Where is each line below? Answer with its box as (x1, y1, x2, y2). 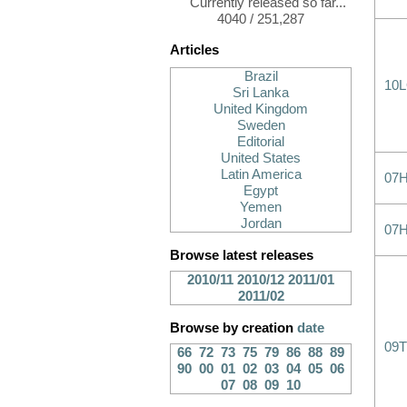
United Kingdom (213, 102, 308, 116)
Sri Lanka (233, 85, 289, 100)
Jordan (240, 216, 282, 231)
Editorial (237, 134, 284, 149)
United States (221, 151, 301, 165)
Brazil (243, 69, 278, 84)
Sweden (236, 118, 285, 133)
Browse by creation (170, 321, 297, 335)
